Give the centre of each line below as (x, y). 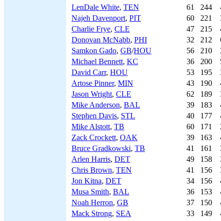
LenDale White (95, 7)
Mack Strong (92, 213)
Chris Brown (92, 170)
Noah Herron (92, 203)
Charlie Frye (91, 29)
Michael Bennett (97, 61)
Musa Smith (90, 192)
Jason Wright (92, 94)
